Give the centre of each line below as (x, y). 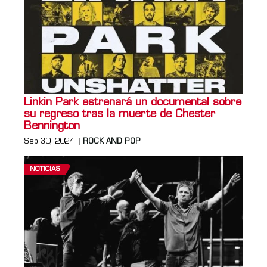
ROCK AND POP (112, 142)
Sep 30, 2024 (49, 142)
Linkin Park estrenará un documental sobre (133, 103)
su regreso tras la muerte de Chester (119, 114)
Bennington (52, 126)
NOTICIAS (45, 169)
